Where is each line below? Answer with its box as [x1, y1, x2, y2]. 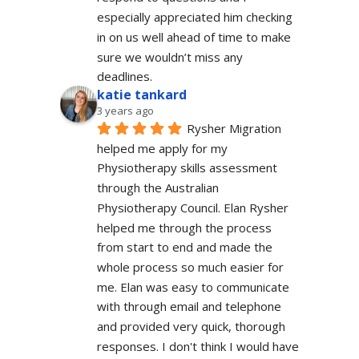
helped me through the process [96, 219, 272, 236]
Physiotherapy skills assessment [96, 159, 277, 176]
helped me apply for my [96, 139, 228, 156]
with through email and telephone [96, 298, 281, 315]
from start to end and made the [96, 239, 272, 256]
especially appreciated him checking [96, 9, 292, 26]
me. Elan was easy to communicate [96, 278, 289, 295]
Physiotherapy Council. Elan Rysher [96, 199, 288, 216]
